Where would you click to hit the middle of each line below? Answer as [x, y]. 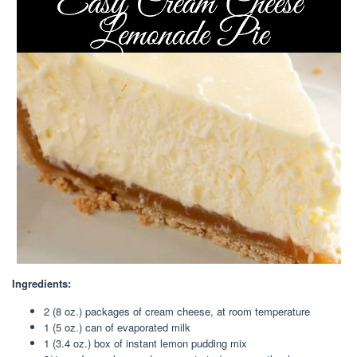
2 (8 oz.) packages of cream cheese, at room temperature [177, 311]
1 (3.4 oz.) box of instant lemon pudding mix [145, 343]
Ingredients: [41, 283]
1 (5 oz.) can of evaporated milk [117, 327]
